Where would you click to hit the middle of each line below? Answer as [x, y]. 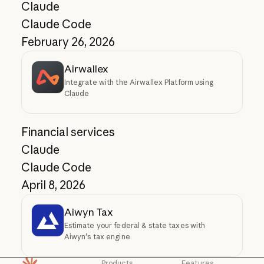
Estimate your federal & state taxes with [135, 226]
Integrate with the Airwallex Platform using [138, 82]
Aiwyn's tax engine [97, 237]
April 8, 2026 [53, 185]
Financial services [68, 132]
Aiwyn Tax [88, 212]
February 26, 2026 [68, 42]
